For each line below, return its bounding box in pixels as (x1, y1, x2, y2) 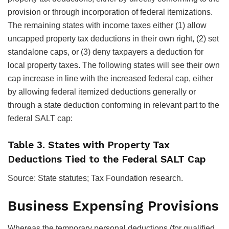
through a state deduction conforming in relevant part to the (8, 100, 219, 109)
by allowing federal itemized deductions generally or (8, 87, 196, 96)
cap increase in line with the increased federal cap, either (8, 74, 213, 83)
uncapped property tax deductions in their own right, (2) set (8, 34, 219, 43)
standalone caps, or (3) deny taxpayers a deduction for (8, 47, 203, 56)
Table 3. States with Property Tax (8, 139, 170, 151)
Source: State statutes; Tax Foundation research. (8, 174, 183, 182)
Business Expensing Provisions (8, 197, 219, 214)
